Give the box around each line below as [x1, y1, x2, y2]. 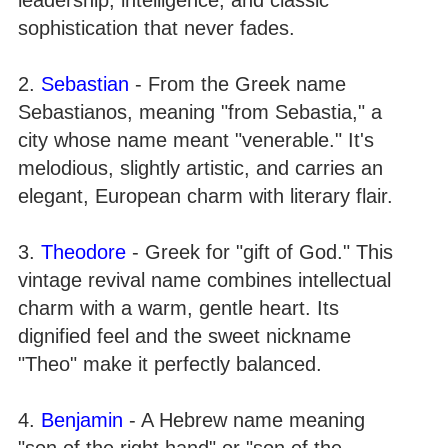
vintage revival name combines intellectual [18, 268, 391, 291]
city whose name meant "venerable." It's [18, 128, 374, 151]
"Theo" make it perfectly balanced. [18, 352, 322, 375]
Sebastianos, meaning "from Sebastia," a [18, 100, 382, 123]
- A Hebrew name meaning [123, 408, 365, 431]
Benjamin [41, 408, 123, 431]
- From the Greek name [129, 72, 346, 95]
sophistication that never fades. [18, 16, 295, 39]
